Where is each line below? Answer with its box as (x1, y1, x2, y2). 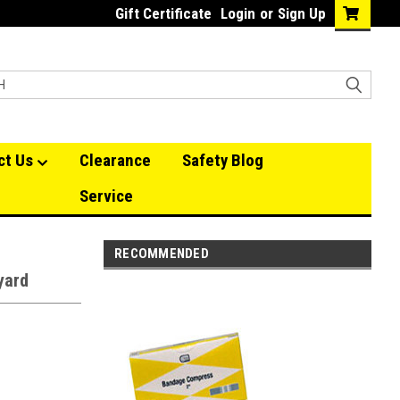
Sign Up (278, 4, 326, 22)
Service (79, 186, 133, 206)
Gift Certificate (115, 4, 212, 22)
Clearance (79, 150, 151, 171)
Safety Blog (182, 150, 263, 171)
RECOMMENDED (114, 246, 209, 262)
